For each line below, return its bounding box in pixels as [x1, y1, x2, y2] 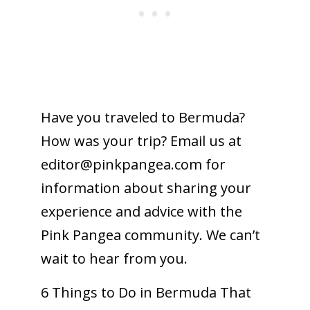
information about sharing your [40, 178, 251, 197]
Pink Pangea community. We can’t [40, 225, 260, 244]
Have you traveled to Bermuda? [40, 107, 245, 127]
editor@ [40, 154, 93, 174]
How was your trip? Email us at [40, 131, 241, 150]
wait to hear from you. [40, 248, 188, 268]
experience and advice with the [40, 201, 242, 221]
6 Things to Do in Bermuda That [40, 282, 251, 302]
